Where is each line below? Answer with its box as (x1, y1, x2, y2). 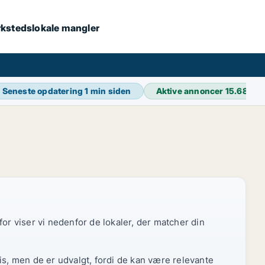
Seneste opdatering (2, 86, 85, 96)
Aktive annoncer (156, 86, 225, 96)
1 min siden (85, 86, 131, 96)
